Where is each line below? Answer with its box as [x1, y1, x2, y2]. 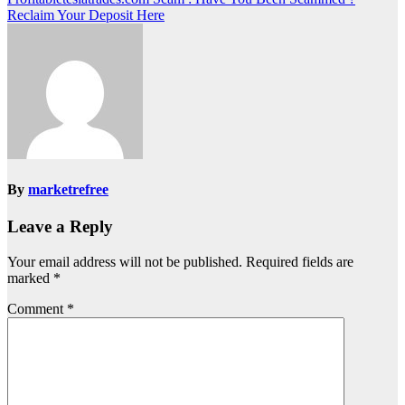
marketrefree [28, 182, 108, 198]
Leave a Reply [7, 217, 113, 237]
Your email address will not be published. [7, 254, 242, 270]
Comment [7, 301, 67, 317]
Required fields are [246, 254, 353, 270]
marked [7, 270, 53, 287]
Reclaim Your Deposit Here [7, 6, 165, 23]
